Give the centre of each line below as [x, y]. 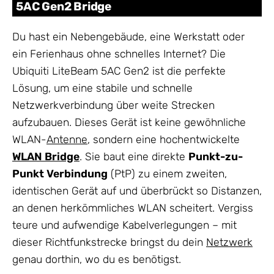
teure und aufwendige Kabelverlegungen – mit [124, 225]
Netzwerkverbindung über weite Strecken [113, 106]
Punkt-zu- [216, 157]
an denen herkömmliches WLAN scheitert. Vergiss [133, 208]
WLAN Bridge [46, 157]
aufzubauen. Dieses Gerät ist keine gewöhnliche [129, 123]
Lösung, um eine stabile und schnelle [102, 88]
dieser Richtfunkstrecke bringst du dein [109, 243]
